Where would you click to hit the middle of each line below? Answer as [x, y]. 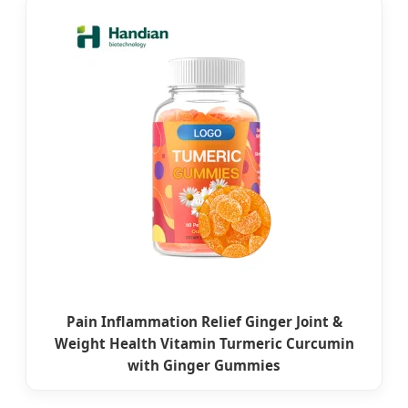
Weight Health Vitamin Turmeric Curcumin [204, 344]
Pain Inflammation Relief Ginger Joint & [204, 322]
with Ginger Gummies [204, 366]
